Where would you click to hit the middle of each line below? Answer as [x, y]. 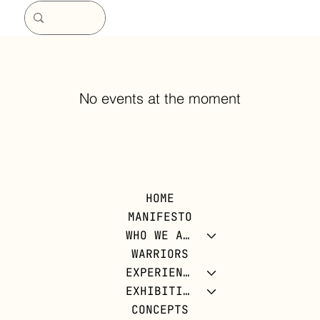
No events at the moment [160, 98]
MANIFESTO [160, 217]
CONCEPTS [160, 310]
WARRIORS [160, 254]
